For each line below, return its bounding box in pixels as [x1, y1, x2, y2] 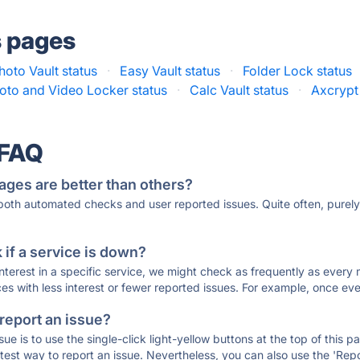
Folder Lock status [243, 63, 353, 79]
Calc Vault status [190, 82, 289, 98]
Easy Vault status [120, 63, 221, 79]
